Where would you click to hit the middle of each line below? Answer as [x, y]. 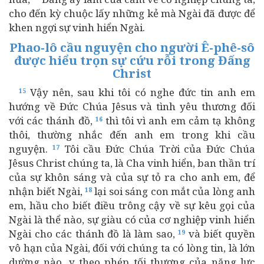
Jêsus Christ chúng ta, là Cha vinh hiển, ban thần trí [132, 163]
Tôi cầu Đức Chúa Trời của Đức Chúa [157, 149]
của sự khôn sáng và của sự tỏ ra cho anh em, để [132, 177]
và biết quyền [220, 234]
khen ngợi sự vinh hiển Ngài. [77, 27]
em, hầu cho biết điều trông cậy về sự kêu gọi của [132, 205]
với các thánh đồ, [52, 121]
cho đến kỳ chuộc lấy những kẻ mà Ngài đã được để [132, 13]
